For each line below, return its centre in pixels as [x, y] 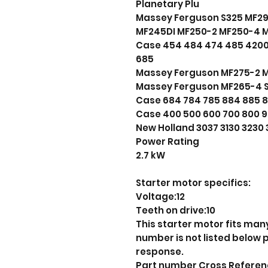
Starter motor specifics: [193, 183]
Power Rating [167, 142]
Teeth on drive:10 [176, 211]
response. [160, 252]
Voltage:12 [160, 197]
